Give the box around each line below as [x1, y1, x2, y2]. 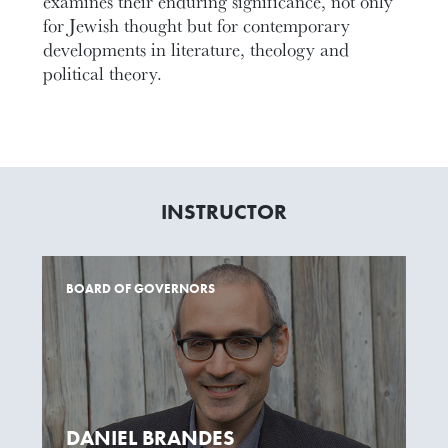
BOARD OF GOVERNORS [66, 280, 216, 298]
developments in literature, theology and [43, 35, 350, 62]
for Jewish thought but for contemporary [43, 11, 351, 38]
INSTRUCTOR [161, 198, 287, 226]
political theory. [43, 59, 163, 86]
